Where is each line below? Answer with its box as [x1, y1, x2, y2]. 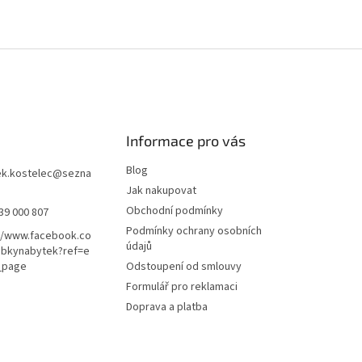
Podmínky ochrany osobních [125, 223, 262, 240]
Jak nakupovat [125, 183, 196, 200]
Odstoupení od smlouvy [125, 259, 242, 276]
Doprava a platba [125, 299, 208, 316]
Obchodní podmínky [125, 203, 223, 220]
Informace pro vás [125, 132, 246, 150]
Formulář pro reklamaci [125, 279, 238, 296]
